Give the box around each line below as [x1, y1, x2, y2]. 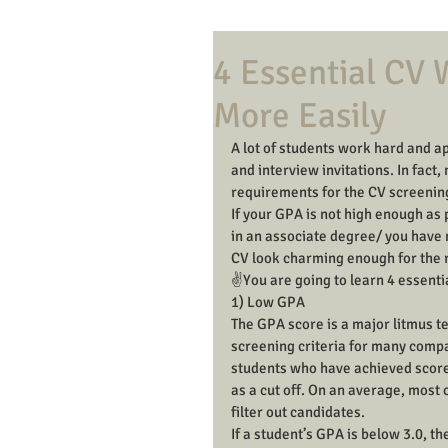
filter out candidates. [231, 403, 365, 421]
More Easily [213, 94, 386, 137]
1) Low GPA [231, 293, 305, 311]
